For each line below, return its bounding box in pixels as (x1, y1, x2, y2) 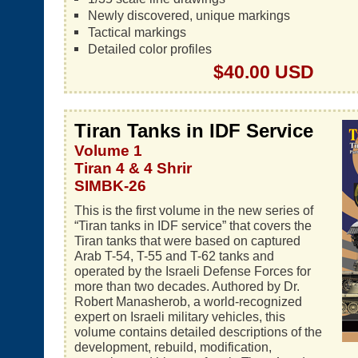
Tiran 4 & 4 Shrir (74, 160, 192, 177)
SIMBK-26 (74, 177, 146, 194)
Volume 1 (74, 142, 142, 159)
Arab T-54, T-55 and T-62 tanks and (74, 249, 274, 263)
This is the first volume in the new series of (74, 203, 313, 217)
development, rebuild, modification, (74, 340, 272, 354)
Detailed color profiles (87, 42, 212, 56)
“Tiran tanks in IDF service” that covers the (74, 218, 312, 233)
